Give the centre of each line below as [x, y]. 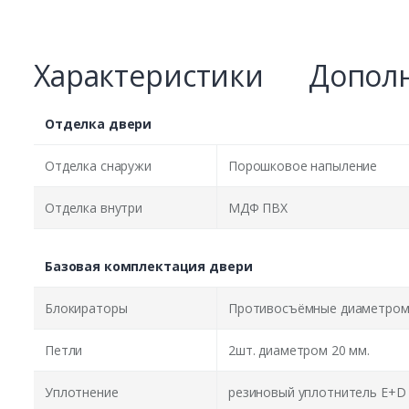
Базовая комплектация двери [149, 267]
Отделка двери [99, 124]
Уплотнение [82, 393]
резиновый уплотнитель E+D [317, 393]
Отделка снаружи [98, 166]
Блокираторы [86, 309]
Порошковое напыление [303, 166]
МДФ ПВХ [258, 208]
